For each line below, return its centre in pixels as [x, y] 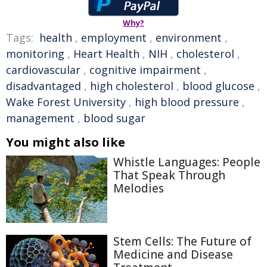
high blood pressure [187, 102]
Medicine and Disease [173, 255]
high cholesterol [132, 86]
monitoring [35, 54]
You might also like [66, 142]
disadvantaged [44, 86]
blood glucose [218, 86]
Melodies [139, 188]
